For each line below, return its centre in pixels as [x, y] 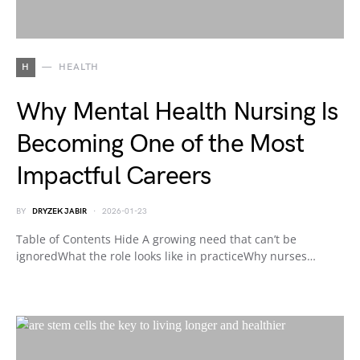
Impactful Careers [114, 177]
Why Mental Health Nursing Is [177, 112]
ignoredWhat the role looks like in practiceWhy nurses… [166, 256]
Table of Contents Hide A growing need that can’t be [156, 239]
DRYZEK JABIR [59, 212]
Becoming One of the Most [160, 145]
